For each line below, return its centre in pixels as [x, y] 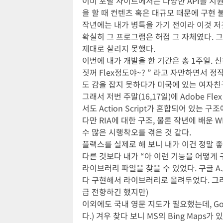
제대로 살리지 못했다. [119, 48]
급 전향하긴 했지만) [115, 192]
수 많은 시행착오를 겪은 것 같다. [137, 132]
